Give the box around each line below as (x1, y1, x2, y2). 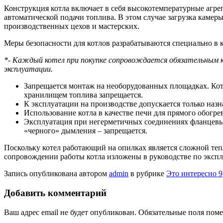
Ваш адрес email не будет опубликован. (4, 208, 136, 217)
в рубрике (128, 169, 166, 178)
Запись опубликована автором (4, 169, 109, 178)
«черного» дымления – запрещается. (24, 126, 147, 135)
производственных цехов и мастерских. (4, 22, 139, 31)
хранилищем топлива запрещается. (24, 91, 143, 100)
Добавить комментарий (4, 188, 107, 199)
